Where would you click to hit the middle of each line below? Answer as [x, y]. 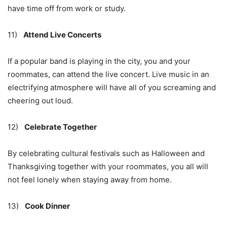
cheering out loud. [40, 101]
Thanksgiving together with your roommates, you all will [108, 167]
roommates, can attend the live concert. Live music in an [108, 74]
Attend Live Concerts [62, 35]
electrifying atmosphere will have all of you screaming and [112, 88]
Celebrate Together [61, 127]
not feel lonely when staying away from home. [90, 180]
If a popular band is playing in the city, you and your [99, 61]
